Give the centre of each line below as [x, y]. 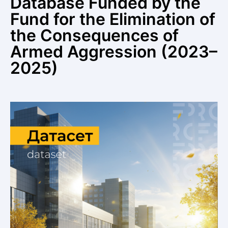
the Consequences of [94, 35]
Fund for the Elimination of [113, 19]
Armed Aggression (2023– [114, 51]
